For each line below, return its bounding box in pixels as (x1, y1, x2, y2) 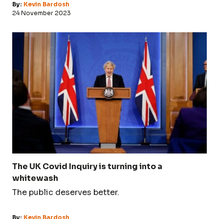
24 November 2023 (12, 9, 71, 17)
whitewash (12, 173, 58, 183)
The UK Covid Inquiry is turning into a (12, 161, 162, 172)
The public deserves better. (12, 187, 119, 197)
